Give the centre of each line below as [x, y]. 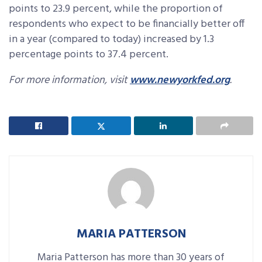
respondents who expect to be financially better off [127, 24]
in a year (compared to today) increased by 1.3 [111, 39]
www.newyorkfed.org [180, 80]
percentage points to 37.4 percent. [89, 54]
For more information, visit [68, 80]
